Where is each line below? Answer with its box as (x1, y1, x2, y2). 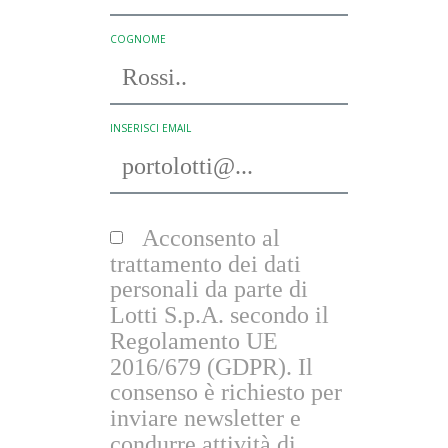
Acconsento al (141, 224, 280, 251)
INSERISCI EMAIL (109, 121, 191, 135)
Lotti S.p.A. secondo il (109, 301, 329, 328)
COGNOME (109, 32, 166, 46)
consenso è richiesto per (109, 379, 342, 406)
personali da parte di (109, 276, 308, 303)
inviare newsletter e (109, 404, 301, 431)
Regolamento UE (109, 327, 278, 354)
